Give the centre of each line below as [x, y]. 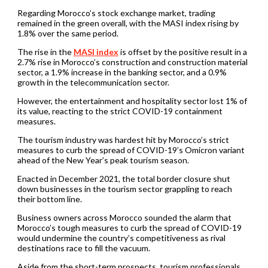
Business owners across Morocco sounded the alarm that [124, 217]
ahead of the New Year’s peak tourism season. [103, 160]
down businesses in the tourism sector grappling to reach [124, 188]
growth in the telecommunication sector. [94, 82]
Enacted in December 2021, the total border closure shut [124, 178]
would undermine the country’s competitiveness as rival [121, 237]
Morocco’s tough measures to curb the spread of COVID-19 [129, 227]
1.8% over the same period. [68, 33]
